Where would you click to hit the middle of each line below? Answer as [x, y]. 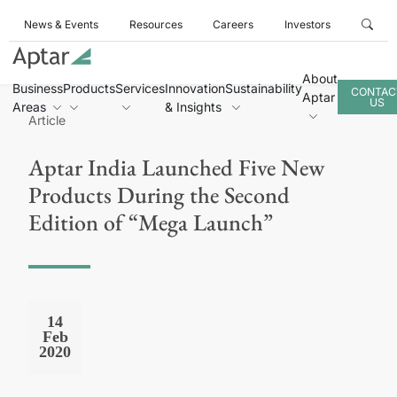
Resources [156, 24]
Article [47, 120]
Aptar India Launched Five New [176, 167]
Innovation [195, 88]
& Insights [193, 106]
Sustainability [264, 88]
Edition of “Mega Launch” [151, 222]
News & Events [62, 24]
